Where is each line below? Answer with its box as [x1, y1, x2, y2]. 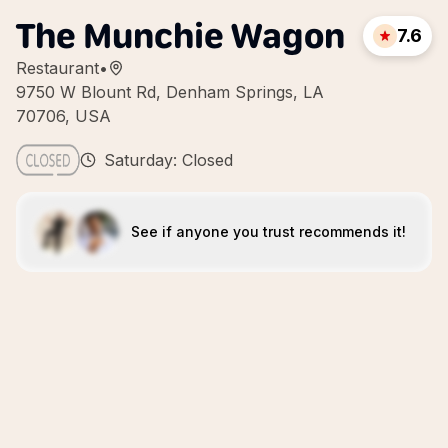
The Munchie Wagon [16, 14, 345, 57]
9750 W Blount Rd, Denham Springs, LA [16, 82, 324, 102]
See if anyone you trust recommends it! [130, 223, 406, 240]
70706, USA [16, 106, 111, 126]
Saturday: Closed [104, 150, 233, 170]
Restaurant [16, 58, 99, 78]
